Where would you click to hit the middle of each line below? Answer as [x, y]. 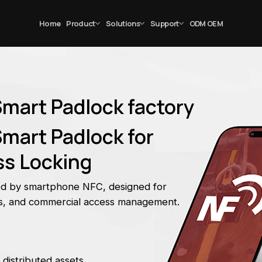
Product [81, 23]
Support [165, 23]
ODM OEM [206, 23]
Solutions [123, 23]
